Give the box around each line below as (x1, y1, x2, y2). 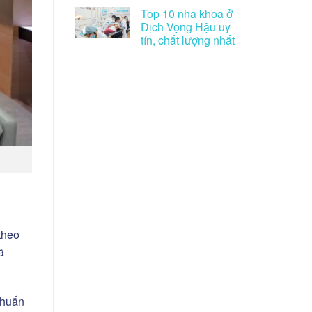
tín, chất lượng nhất (141, 31, 235, 48)
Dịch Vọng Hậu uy (141, 18, 231, 35)
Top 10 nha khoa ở (141, 5, 233, 22)
